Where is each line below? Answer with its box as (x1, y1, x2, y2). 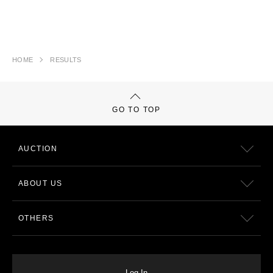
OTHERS (18, 214, 54, 222)
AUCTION (18, 144, 58, 153)
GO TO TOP (112, 105, 161, 114)
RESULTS (50, 56, 82, 63)
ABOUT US (18, 179, 63, 188)
